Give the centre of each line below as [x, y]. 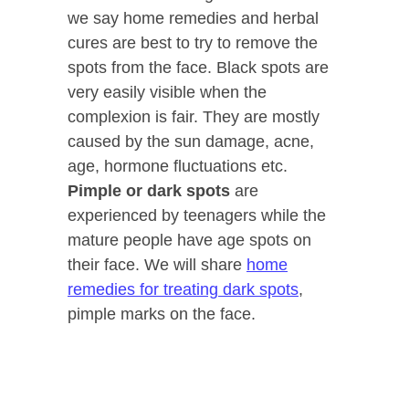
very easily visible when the [167, 93]
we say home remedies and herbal [193, 19]
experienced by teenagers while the [197, 216]
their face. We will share [157, 265]
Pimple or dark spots [149, 191]
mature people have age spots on [189, 241]
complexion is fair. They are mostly [194, 117]
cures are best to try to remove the [193, 43]
